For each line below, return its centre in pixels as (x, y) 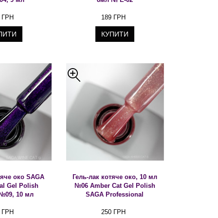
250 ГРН (113, 212)
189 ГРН (113, 17)
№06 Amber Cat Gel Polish (115, 186)
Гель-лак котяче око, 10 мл (115, 177)
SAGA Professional (115, 194)
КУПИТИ (115, 34)
